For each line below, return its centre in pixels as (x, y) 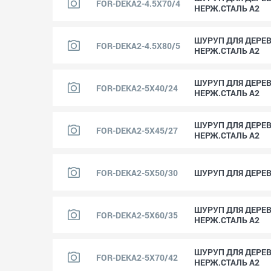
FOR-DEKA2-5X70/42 (137, 257)
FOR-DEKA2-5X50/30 (137, 172)
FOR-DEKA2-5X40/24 (137, 88)
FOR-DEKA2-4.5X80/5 (138, 45)
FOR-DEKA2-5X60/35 (137, 215)
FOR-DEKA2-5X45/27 (137, 130)
